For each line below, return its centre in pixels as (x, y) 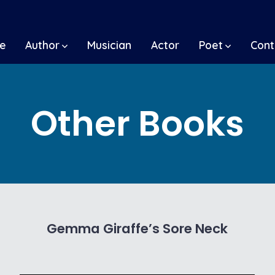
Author (43, 45)
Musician (110, 45)
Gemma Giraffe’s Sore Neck (137, 229)
